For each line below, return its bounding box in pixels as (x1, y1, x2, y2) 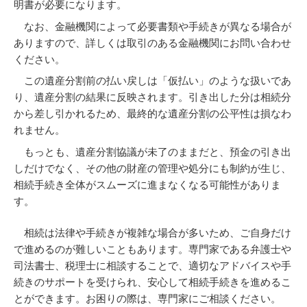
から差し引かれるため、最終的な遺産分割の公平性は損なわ (14, 108, 291, 120)
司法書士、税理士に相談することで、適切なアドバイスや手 (14, 260, 291, 272)
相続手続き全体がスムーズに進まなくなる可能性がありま (14, 178, 281, 191)
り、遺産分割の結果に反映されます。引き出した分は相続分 (14, 91, 291, 103)
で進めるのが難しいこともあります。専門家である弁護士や (14, 243, 291, 256)
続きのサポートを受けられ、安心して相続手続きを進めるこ (14, 276, 291, 288)
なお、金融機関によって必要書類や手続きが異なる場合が (14, 20, 291, 32)
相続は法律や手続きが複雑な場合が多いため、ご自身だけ (14, 227, 291, 239)
